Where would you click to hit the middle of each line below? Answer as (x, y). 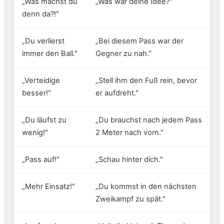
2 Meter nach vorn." (129, 133)
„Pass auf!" (41, 160)
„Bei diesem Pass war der (139, 41)
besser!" (36, 93)
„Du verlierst (43, 41)
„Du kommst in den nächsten (146, 187)
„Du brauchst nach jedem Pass (149, 120)
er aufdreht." (117, 93)
